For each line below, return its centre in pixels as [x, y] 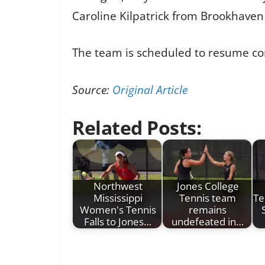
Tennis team [208, 198]
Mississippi [118, 198]
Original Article [150, 90]
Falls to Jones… [118, 222]
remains [208, 210]
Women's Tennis [118, 210]
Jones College [208, 186]
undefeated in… [208, 222]
